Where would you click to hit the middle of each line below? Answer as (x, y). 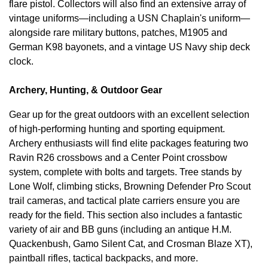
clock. (21, 61)
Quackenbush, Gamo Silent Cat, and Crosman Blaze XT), (131, 243)
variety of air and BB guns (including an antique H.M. (120, 229)
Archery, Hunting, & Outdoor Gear (86, 90)
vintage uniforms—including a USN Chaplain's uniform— (130, 18)
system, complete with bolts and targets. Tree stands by (125, 172)
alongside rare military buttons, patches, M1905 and (118, 32)
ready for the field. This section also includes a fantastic (126, 215)
